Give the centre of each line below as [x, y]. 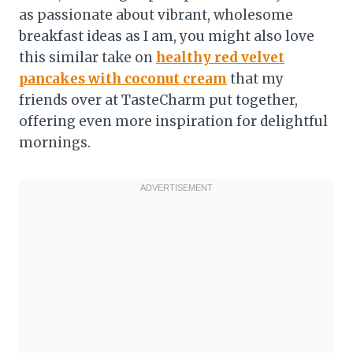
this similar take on [87, 57]
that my [255, 78]
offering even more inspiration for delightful [173, 121]
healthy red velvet [220, 57]
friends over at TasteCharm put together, [158, 100]
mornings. [55, 142]
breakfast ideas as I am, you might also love [167, 36]
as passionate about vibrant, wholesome [156, 15]
